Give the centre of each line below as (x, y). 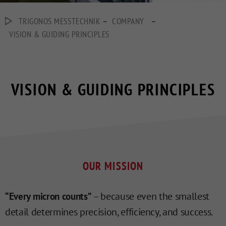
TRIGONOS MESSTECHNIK (59, 21)
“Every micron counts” (48, 196)
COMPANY (128, 21)
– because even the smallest (150, 196)
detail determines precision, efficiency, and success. (109, 212)
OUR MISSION (113, 166)
